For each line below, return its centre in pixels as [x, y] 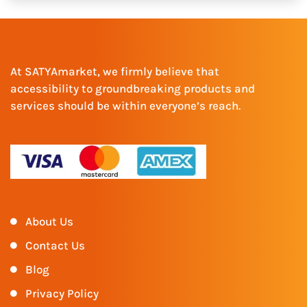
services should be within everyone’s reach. [125, 105]
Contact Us [55, 245]
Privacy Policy [62, 293]
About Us [49, 221]
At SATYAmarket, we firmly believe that [115, 71]
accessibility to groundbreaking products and [133, 88]
